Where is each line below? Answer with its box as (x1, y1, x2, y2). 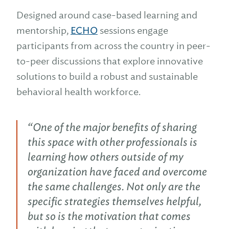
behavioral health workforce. (16, 86, 141, 98)
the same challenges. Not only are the (28, 180, 200, 193)
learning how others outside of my (28, 150, 184, 164)
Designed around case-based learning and (16, 9, 197, 21)
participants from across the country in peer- (16, 40, 211, 52)
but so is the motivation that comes (28, 210, 191, 223)
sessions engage (98, 25, 168, 36)
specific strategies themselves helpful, (28, 195, 201, 208)
